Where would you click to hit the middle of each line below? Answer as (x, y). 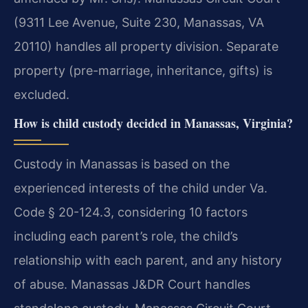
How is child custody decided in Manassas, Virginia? (153, 123)
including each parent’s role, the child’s (126, 236)
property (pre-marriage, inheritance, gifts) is (143, 70)
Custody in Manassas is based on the (122, 164)
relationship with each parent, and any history (148, 260)
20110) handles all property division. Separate (146, 46)
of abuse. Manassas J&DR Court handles (132, 284)
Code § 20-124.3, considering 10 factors (131, 212)
